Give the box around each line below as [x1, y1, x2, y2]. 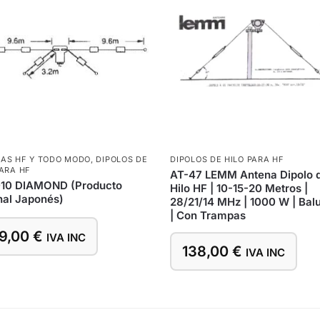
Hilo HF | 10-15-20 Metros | [170, 181, 309, 195]
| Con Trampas [170, 208, 246, 222]
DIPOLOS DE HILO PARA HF [170, 154, 284, 164]
